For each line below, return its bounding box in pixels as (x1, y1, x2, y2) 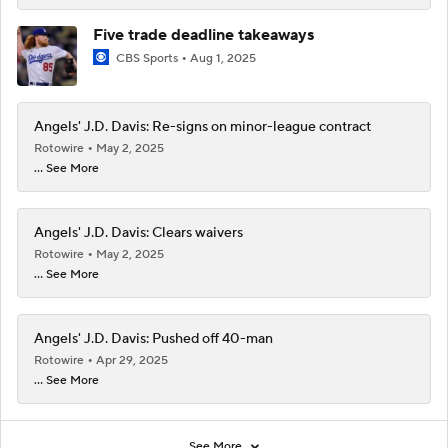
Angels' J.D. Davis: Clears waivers (34, 224, 243, 242)
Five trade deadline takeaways (93, 25, 314, 45)
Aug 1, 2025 (190, 51, 256, 66)
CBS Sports (113, 51, 181, 66)
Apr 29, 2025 (96, 353, 168, 368)
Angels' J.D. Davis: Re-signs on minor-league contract (34, 118, 371, 136)
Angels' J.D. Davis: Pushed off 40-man (34, 330, 273, 348)
